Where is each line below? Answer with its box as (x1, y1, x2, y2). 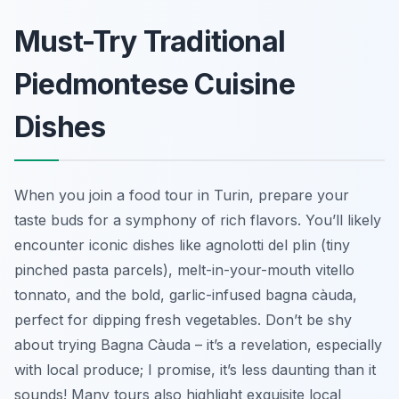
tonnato (14, 285, 67, 304)
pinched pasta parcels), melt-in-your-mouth (14, 260, 315, 279)
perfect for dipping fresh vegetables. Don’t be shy (14, 310, 352, 329)
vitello (315, 260, 354, 279)
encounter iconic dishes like (14, 235, 206, 254)
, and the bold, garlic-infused (67, 285, 265, 304)
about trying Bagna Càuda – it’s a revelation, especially (14, 335, 382, 354)
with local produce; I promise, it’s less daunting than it (14, 360, 376, 379)
